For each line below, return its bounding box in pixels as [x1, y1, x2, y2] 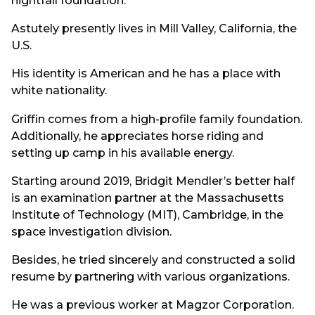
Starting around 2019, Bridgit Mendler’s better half [11, 174, 295, 188]
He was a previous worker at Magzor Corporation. [11, 298, 294, 312]
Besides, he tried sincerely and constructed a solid [11, 253, 295, 267]
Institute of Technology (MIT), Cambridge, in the [11, 207, 283, 221]
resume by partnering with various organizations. [11, 270, 290, 284]
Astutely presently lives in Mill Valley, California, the [11, 22, 297, 36]
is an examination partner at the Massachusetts [11, 191, 284, 205]
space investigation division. [11, 224, 172, 238]
